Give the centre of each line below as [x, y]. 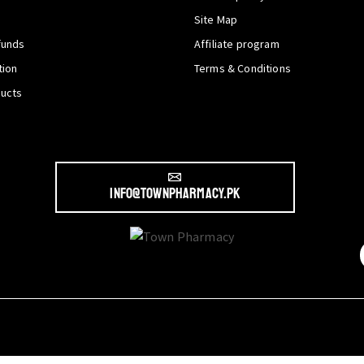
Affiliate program [237, 44]
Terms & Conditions [243, 68]
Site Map [216, 19]
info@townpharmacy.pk [175, 193]
